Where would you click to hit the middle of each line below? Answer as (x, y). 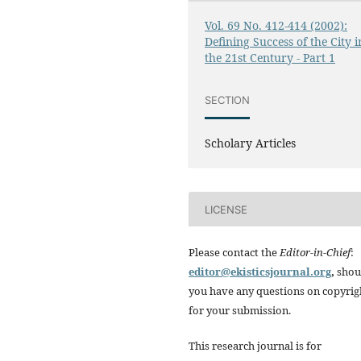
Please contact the (234, 253)
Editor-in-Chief (315, 253)
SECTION (228, 100)
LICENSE (226, 209)
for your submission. (240, 311)
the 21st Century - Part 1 (270, 58)
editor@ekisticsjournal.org (260, 272)
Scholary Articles (251, 143)
